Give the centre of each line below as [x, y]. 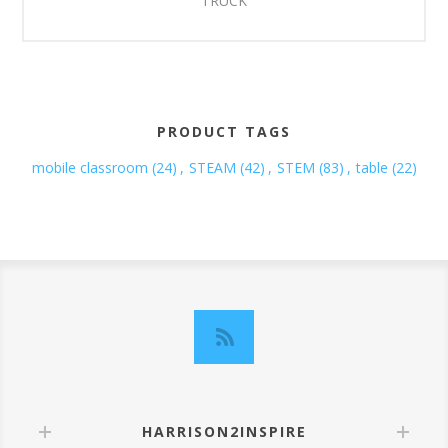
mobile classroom [89, 167]
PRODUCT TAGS [224, 131]
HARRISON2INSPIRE [224, 431]
